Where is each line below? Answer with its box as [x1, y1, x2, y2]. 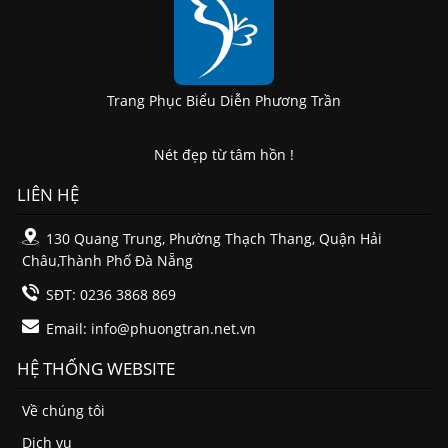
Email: [45, 319, 91, 338]
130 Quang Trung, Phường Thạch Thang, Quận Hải [45, 229, 382, 248]
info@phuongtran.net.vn [90, 319, 256, 338]
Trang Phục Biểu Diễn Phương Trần [106, 91, 341, 110]
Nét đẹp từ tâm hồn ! [153, 145, 294, 164]
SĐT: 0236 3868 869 [45, 285, 176, 304]
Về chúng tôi [21, 401, 105, 420]
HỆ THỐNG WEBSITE [16, 357, 175, 380]
